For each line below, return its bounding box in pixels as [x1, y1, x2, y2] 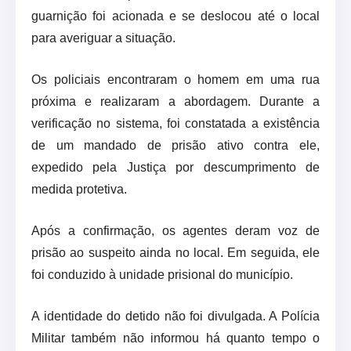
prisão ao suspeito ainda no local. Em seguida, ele [31, 246, 320, 260]
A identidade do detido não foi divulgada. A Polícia [31, 309, 320, 324]
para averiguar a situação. [31, 31, 175, 45]
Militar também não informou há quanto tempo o [31, 331, 320, 346]
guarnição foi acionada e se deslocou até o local [31, 9, 320, 24]
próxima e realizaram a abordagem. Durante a [31, 95, 320, 109]
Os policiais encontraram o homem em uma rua [31, 73, 320, 87]
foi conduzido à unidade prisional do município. [31, 268, 293, 282]
